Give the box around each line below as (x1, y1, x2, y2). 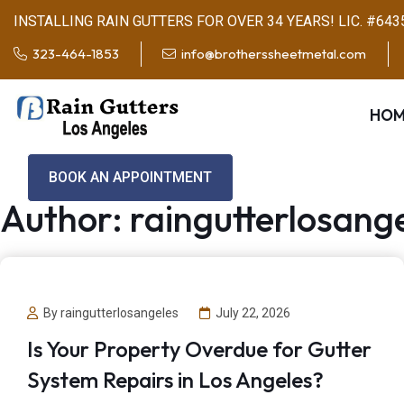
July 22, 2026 (216, 305, 290, 320)
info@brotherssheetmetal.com (181, 45, 366, 62)
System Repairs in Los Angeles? (27, 365, 324, 393)
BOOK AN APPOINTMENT (49, 169, 212, 186)
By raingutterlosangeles (43, 305, 179, 320)
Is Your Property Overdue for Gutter (27, 335, 372, 363)
